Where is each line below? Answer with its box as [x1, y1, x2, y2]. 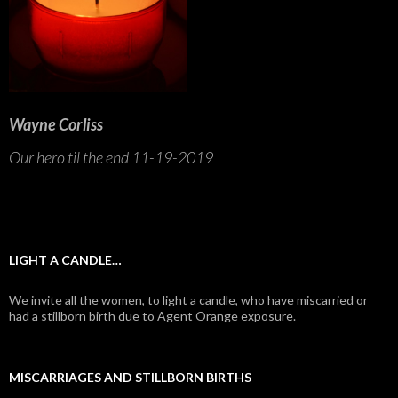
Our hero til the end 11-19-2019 [9, 147, 213, 167]
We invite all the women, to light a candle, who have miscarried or [9, 291, 368, 307]
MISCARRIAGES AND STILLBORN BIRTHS [9, 369, 251, 385]
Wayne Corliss [9, 114, 103, 134]
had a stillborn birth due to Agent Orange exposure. [9, 307, 296, 323]
